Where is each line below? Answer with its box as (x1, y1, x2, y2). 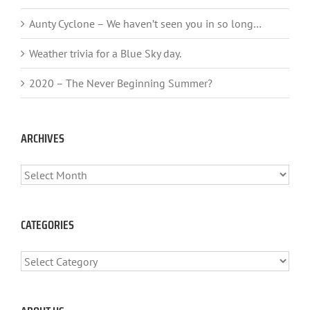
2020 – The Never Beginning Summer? (29, 76, 212, 91)
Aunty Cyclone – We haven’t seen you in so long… (29, 17, 262, 31)
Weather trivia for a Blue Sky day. (29, 46, 181, 61)
